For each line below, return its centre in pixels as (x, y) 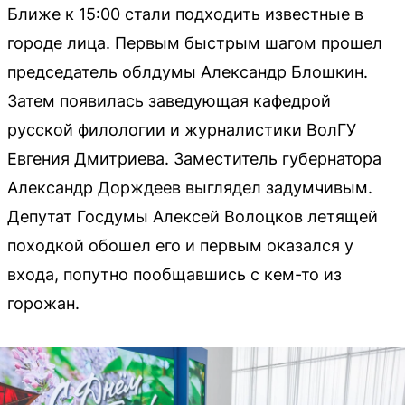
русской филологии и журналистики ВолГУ (182, 129)
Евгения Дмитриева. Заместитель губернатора (194, 158)
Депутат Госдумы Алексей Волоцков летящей (193, 216)
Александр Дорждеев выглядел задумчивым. (190, 187)
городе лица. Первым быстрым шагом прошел (195, 42)
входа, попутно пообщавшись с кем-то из (174, 274)
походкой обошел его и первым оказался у (180, 245)
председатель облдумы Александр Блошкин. (188, 71)
